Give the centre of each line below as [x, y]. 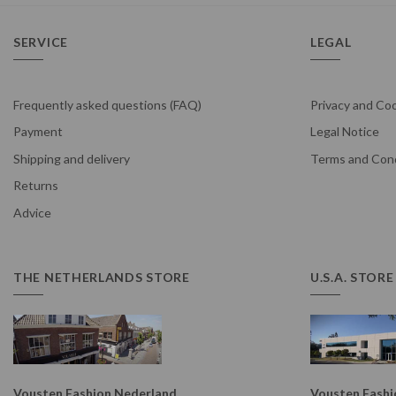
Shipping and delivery [72, 158]
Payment [38, 132]
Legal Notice [345, 132]
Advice [32, 212]
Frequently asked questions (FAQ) [107, 104]
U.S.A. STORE [352, 277]
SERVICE [41, 42]
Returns [36, 186]
